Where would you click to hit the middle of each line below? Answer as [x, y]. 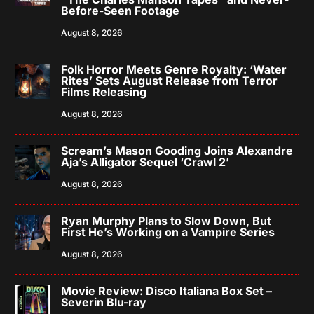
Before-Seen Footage [121, 10]
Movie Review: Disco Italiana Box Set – [167, 291]
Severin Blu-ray [104, 302]
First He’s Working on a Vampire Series [168, 232]
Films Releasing [104, 91]
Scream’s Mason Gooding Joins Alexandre [177, 150]
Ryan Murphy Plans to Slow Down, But [166, 220]
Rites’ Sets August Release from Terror [170, 80]
